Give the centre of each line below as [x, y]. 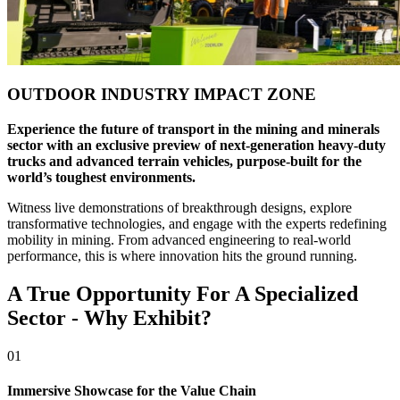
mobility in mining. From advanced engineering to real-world [179, 239]
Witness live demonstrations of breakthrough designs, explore [179, 207]
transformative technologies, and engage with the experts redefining [197, 223]
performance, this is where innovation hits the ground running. [182, 255]
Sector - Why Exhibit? [109, 317]
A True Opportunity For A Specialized [183, 293]
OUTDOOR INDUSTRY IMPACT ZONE [162, 95]
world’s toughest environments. [101, 177]
